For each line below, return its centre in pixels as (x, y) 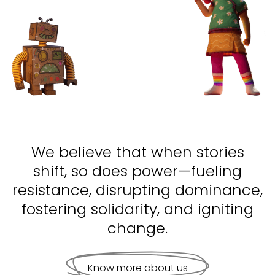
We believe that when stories (137, 152)
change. (137, 228)
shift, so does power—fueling (137, 171)
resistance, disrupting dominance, (137, 190)
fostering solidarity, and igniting (137, 209)
